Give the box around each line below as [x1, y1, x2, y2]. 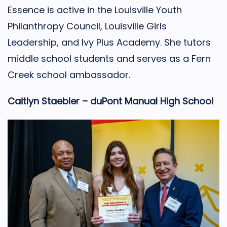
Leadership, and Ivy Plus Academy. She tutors [8, 36, 211, 49]
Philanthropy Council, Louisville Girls [8, 20, 167, 32]
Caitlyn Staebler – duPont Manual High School [8, 95, 213, 107]
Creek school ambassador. [8, 68, 130, 81]
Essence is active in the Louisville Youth [8, 4, 182, 16]
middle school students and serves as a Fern [8, 52, 211, 65]
